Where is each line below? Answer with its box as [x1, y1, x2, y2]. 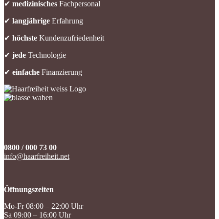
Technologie [26, 51, 66, 60]
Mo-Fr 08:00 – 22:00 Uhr [4, 202, 83, 211]
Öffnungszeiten [4, 185, 54, 194]
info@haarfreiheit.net [4, 152, 69, 161]
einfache [12, 68, 40, 77]
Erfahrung [50, 17, 83, 25]
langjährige [12, 17, 50, 25]
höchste [12, 34, 37, 43]
